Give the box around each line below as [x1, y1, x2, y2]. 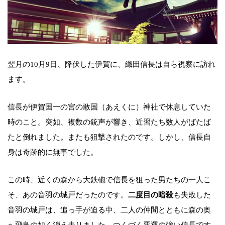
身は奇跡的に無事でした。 [8, 148, 98, 157]
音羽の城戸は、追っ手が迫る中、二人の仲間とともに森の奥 [8, 206, 211, 214]
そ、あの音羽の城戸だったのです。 [8, 191, 128, 199]
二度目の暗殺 [128, 191, 173, 199]
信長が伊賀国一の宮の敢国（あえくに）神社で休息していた [8, 103, 211, 111]
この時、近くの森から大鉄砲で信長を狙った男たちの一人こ [8, 176, 211, 184]
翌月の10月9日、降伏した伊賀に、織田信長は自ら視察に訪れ [8, 60, 215, 69]
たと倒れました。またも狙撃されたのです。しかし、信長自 [8, 133, 211, 142]
